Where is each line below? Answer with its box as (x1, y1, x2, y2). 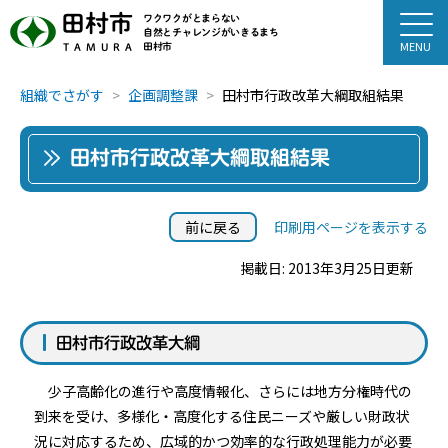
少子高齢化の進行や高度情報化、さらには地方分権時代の (34, 381, 412, 401)
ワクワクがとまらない (143, 12, 240, 23)
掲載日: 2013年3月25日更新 (240, 258, 414, 278)
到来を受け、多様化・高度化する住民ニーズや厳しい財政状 (34, 406, 410, 426)
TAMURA (63, 42, 137, 52)
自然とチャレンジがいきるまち (143, 26, 279, 37)
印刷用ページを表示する (274, 217, 428, 237)
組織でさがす (20, 85, 104, 105)
